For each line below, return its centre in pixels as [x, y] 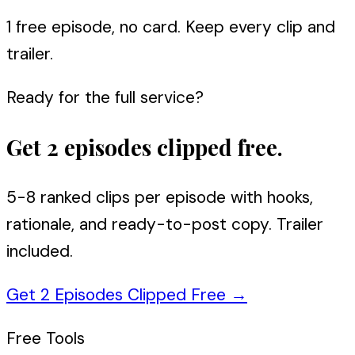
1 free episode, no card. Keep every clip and [171, 27]
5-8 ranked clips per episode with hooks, [160, 198]
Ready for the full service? [105, 97]
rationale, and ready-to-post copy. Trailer [165, 225]
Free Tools [46, 339]
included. [40, 252]
